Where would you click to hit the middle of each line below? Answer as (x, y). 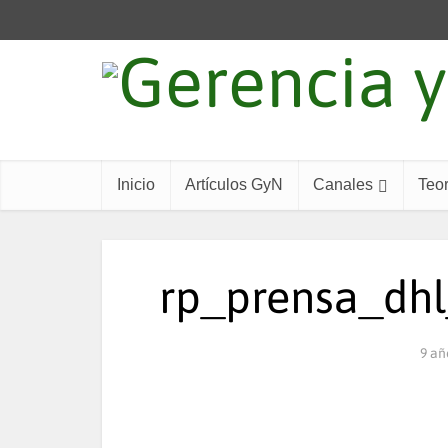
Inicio (136, 184)
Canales (343, 184)
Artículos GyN (234, 184)
